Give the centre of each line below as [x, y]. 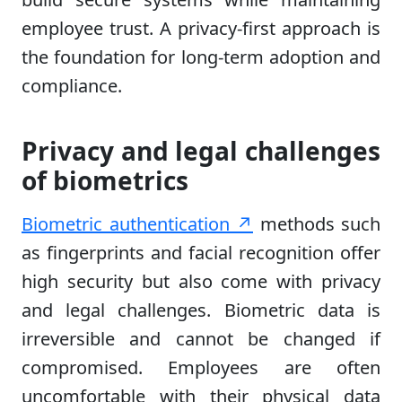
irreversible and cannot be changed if [201, 339]
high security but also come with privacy [201, 282]
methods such [317, 224]
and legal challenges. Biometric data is [201, 310]
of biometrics [105, 181]
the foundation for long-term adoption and [201, 57]
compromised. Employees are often [201, 368]
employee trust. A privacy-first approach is [201, 29]
